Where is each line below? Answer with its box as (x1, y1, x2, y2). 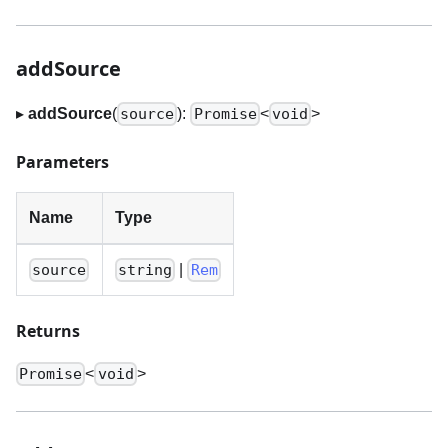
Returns (16, 319, 80, 342)
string (118, 261, 173, 280)
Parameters (16, 150, 109, 173)
